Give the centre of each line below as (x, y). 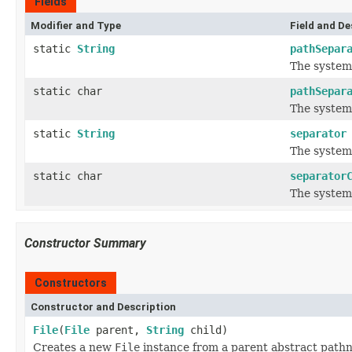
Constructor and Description (103, 307)
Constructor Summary (85, 243)
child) (206, 330)
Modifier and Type (76, 26)
